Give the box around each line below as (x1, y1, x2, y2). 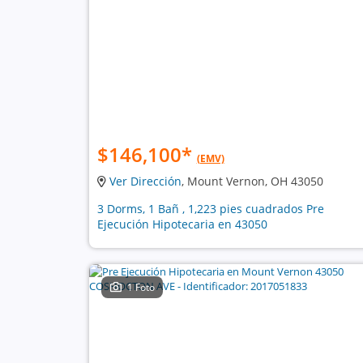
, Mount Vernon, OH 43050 (181, 173, 323, 189)
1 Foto (127, 280, 156, 294)
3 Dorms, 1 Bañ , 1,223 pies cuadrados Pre (96, 201, 324, 216)
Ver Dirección (109, 173, 181, 189)
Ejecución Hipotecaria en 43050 (96, 216, 267, 232)
